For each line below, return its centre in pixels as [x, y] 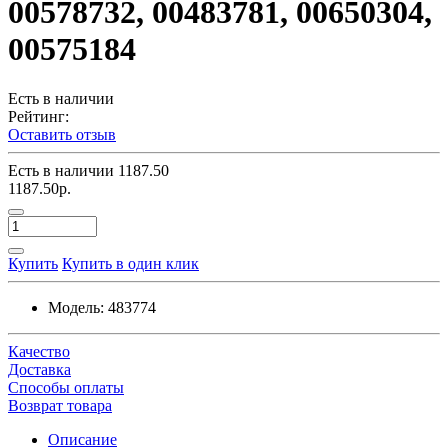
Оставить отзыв [62, 134]
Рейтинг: [38, 116]
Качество [39, 351]
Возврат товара [60, 405]
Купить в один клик [130, 263]
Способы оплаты [66, 387]
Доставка [39, 369]
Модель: [76, 307]
